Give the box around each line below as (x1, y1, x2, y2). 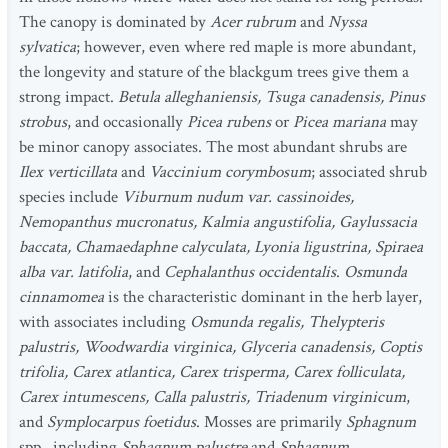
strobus (19, 111, 67, 133)
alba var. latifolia (19, 261, 128, 283)
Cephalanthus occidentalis (164, 261, 336, 283)
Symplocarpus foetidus (47, 411, 196, 433)
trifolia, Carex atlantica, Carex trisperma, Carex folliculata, (19, 361, 405, 383)
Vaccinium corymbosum (149, 161, 311, 183)
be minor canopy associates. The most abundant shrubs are (19, 136, 407, 158)
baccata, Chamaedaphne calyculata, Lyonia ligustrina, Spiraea (19, 236, 423, 258)
